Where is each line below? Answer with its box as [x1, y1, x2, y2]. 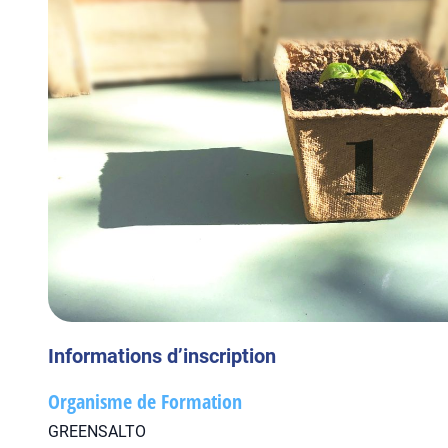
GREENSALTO [48, 422, 146, 441]
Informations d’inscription [48, 344, 276, 368]
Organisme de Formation [48, 388, 242, 415]
